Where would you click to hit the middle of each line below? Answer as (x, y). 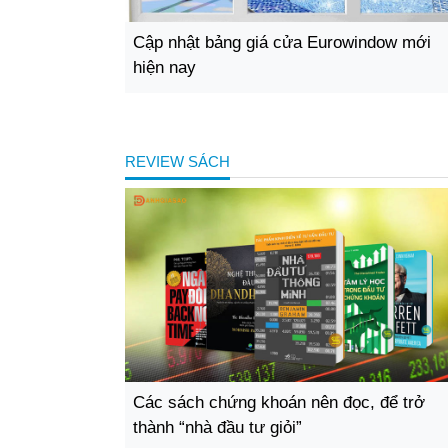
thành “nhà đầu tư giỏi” (217, 428)
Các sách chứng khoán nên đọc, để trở (279, 403)
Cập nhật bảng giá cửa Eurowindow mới (282, 42)
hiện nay (164, 67)
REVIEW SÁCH (177, 162)
